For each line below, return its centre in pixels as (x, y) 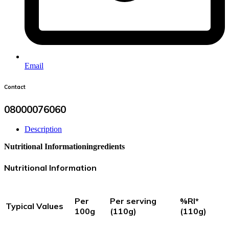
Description (43, 129)
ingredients (106, 147)
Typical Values (35, 206)
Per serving (133, 201)
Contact (15, 87)
